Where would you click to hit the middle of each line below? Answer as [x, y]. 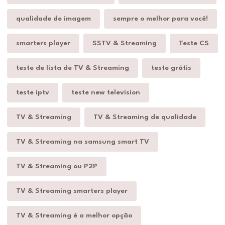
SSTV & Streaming [125, 43]
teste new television [106, 92]
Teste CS [194, 43]
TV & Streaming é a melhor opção [74, 215]
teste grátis [171, 68]
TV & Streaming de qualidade [145, 117]
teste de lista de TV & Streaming [73, 68]
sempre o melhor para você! [160, 18]
